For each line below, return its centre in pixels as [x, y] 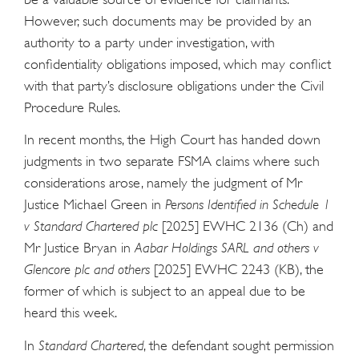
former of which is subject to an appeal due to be [165, 291]
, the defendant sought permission [239, 345]
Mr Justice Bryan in [79, 248]
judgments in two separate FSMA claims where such [172, 161]
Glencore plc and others [87, 270]
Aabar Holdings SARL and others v [227, 248]
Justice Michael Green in [95, 205]
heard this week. [71, 313]
